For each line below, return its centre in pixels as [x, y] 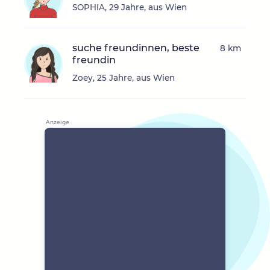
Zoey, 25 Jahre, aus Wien [124, 78]
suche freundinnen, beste [136, 48]
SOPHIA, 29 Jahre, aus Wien [130, 8]
